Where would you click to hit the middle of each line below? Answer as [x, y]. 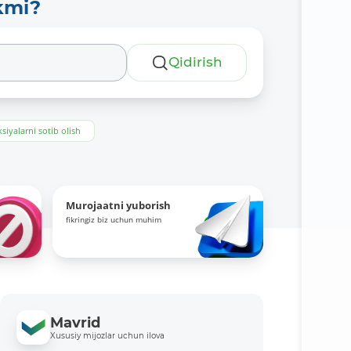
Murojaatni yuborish [119, 206]
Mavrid [76, 323]
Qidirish [196, 62]
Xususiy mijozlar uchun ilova [108, 336]
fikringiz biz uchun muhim [114, 219]
